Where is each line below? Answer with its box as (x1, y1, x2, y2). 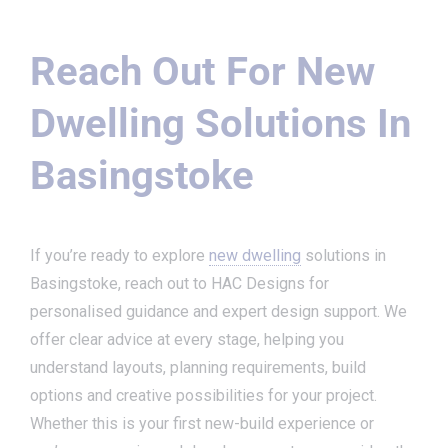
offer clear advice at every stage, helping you (30, 329, 344, 349)
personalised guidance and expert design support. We (30, 301, 407, 321)
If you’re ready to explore (30, 245, 209, 265)
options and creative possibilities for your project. (30, 385, 377, 405)
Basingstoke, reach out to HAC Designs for (30, 273, 329, 293)
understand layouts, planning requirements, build (30, 357, 366, 377)
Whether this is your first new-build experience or (30, 413, 374, 433)
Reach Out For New (30, 47, 375, 95)
